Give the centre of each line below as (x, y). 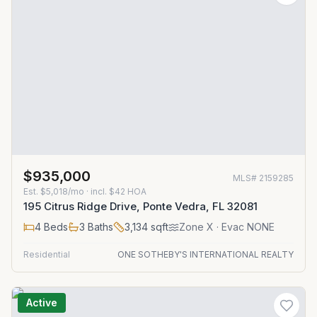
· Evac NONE (244, 227)
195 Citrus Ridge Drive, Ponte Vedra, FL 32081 (140, 206)
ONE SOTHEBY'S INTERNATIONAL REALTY (206, 254)
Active (42, 302)
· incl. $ (99, 191)
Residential (47, 254)
